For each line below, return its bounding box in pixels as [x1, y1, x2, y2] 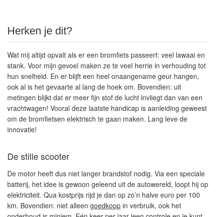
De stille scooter [7, 150, 69, 162]
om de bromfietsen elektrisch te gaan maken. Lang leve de [7, 114, 187, 124]
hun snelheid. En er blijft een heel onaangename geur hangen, [7, 71, 199, 81]
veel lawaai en [161, 50, 205, 60]
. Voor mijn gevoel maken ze [24, 61, 112, 70]
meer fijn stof [73, 93, 113, 102]
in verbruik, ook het [121, 201, 181, 210]
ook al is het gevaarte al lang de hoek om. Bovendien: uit [7, 82, 181, 92]
